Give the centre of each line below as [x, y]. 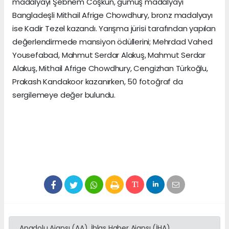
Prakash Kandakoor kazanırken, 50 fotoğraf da [98, 82]
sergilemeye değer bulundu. [64, 95]
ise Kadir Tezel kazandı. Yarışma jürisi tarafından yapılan [114, 29]
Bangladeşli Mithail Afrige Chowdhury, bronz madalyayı [112, 15]
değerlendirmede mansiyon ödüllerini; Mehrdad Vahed [112, 42]
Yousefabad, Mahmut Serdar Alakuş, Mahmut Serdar [109, 55]
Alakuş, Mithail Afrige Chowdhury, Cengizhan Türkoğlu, [110, 68]
